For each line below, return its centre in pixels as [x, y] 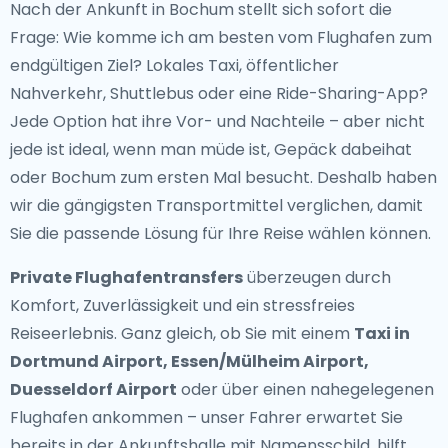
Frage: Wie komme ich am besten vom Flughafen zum [221, 37]
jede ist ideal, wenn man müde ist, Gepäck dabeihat [211, 149]
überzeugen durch [317, 277]
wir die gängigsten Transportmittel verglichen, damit [216, 205]
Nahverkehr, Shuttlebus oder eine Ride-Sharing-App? [219, 93]
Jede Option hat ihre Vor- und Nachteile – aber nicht [217, 121]
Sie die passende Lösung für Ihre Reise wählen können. [220, 233]
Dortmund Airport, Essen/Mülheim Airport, [189, 361]
